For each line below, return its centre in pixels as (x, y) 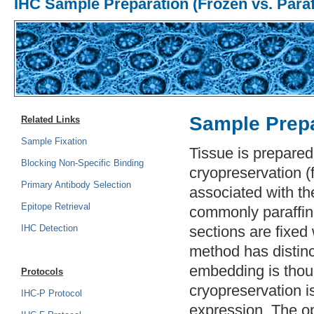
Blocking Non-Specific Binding (82, 163)
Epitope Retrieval (56, 207)
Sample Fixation (54, 142)
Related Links (50, 120)
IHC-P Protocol (52, 294)
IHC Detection (49, 228)
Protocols (42, 272)
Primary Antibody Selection (76, 185)
